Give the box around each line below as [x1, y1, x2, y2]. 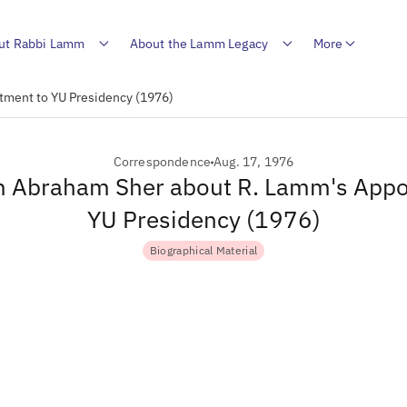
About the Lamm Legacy [129, 35, 269, 52]
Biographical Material [149, 243, 258, 257]
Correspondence [113, 154, 212, 170]
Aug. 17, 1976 [213, 154, 294, 170]
